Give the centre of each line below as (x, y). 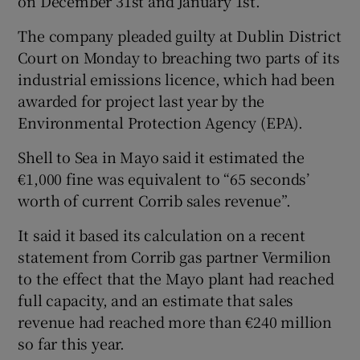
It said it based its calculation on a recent (162, 234)
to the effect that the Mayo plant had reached (176, 278)
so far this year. (72, 343)
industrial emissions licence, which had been (176, 78)
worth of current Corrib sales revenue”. (154, 200)
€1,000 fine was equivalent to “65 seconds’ (164, 178)
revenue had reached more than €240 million (175, 321)
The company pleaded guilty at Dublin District (180, 35)
